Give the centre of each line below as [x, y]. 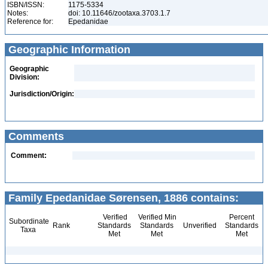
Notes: [18, 13]
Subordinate [28, 221]
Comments [35, 136]
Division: [25, 77]
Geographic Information [68, 50]
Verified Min [156, 217]
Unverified [199, 226]
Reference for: [30, 22]
